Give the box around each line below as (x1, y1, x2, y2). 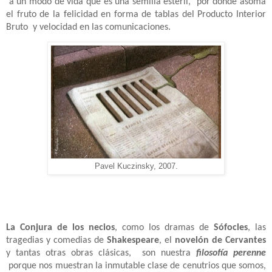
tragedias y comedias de (6, 236, 107, 246)
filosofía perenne (196, 248, 266, 259)
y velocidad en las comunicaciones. (33, 22, 173, 33)
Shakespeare (107, 236, 159, 246)
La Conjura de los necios (6, 223, 115, 233)
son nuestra (142, 248, 196, 259)
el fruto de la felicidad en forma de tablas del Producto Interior (6, 10, 266, 20)
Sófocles (214, 223, 248, 233)
